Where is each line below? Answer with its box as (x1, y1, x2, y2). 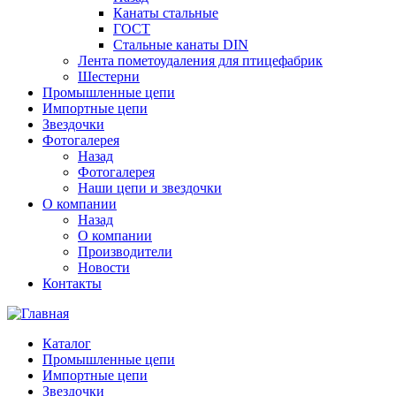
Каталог (42, 336, 91, 351)
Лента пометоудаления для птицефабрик (78, 53, 323, 68)
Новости (78, 260, 130, 275)
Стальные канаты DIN (113, 37, 248, 52)
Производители (78, 244, 172, 259)
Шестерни (78, 69, 140, 84)
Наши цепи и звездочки (78, 180, 222, 195)
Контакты (42, 276, 102, 291)
